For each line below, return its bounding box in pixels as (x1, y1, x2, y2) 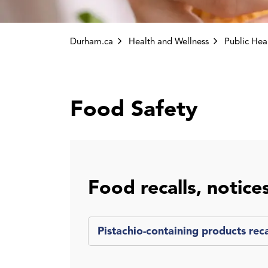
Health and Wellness (129, 36, 209, 47)
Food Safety (70, 95, 198, 123)
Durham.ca (70, 36, 113, 47)
